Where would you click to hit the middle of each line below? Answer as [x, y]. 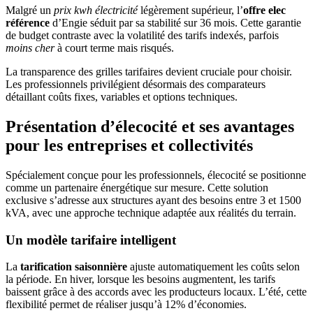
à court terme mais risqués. [114, 48]
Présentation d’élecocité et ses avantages [150, 127]
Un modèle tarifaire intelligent [91, 240]
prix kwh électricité [96, 10]
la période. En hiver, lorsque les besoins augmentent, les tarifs [140, 279]
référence [28, 23]
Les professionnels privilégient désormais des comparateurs [136, 85]
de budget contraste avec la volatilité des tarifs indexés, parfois [142, 36]
